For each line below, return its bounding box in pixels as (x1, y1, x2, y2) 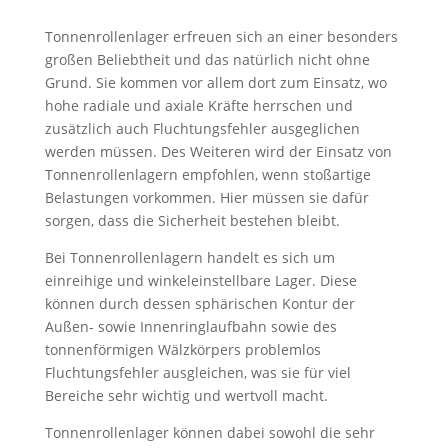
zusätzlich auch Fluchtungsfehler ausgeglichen (44, 119, 360, 138)
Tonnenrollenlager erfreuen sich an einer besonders (44, 27, 398, 46)
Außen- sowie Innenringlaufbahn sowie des (44, 317, 337, 336)
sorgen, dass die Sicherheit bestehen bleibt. (44, 211, 340, 230)
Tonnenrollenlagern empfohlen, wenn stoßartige (44, 165, 371, 184)
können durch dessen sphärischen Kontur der (44, 294, 355, 313)
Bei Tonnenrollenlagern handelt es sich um (44, 248, 335, 267)
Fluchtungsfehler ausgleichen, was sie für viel (44, 363, 351, 382)
